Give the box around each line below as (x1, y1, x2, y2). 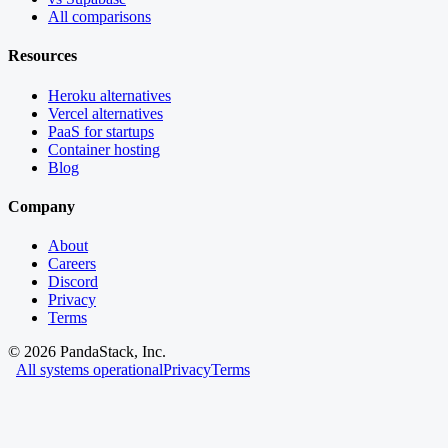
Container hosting (48, 140, 160, 158)
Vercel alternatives (48, 104, 163, 122)
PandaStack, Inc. (56, 343, 166, 361)
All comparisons (48, 8, 151, 25)
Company (8, 197, 75, 215)
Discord (48, 273, 98, 291)
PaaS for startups (48, 122, 154, 140)
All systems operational (16, 361, 163, 379)
